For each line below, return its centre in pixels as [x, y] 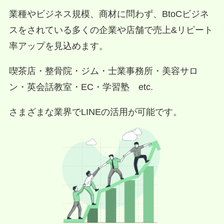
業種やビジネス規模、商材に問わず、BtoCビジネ [109, 14]
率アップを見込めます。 [58, 46]
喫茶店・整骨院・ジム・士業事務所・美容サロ [103, 71]
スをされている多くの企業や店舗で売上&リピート [111, 30]
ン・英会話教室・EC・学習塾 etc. [81, 87]
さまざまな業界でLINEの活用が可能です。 [95, 112]
